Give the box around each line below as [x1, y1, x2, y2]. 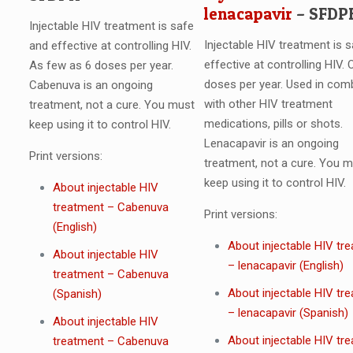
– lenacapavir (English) [227, 258, 344, 273]
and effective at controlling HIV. [28, 38, 191, 53]
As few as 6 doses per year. [28, 58, 173, 72]
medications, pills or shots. [203, 117, 343, 132]
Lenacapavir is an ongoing [203, 136, 339, 151]
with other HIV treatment [203, 97, 333, 112]
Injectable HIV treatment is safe [28, 18, 194, 33]
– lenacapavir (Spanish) [227, 306, 348, 321]
